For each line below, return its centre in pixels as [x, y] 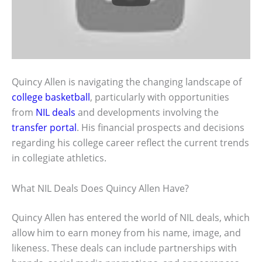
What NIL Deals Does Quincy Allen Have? [100, 188]
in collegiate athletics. [59, 158]
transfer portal [44, 127]
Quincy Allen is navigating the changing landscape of [127, 82]
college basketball [51, 97]
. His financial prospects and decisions [161, 127]
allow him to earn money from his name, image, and [126, 232]
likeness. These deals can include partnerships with [124, 248]
